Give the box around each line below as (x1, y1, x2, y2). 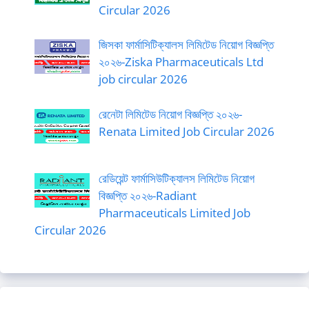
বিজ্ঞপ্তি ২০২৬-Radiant (98, 188, 197, 204)
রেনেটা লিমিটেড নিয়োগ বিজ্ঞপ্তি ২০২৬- (98, 106, 242, 122)
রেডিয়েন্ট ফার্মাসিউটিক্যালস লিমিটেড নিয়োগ (98, 170, 255, 187)
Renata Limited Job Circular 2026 (98, 123, 275, 139)
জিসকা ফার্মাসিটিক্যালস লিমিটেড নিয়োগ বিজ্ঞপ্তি (98, 37, 274, 53)
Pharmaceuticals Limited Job (98, 205, 250, 221)
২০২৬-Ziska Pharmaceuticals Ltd (98, 54, 263, 70)
